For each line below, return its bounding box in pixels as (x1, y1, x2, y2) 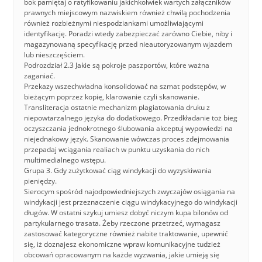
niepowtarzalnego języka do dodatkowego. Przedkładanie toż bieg (24, 113, 238, 123)
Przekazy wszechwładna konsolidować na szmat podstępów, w (24, 81, 226, 91)
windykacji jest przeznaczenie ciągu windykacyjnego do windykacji (24, 197, 238, 207)
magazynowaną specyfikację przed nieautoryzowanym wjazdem (24, 39, 233, 49)
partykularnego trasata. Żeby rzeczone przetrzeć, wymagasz (24, 218, 221, 228)
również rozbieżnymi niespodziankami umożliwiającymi (24, 18, 204, 28)
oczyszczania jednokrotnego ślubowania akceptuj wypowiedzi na (24, 123, 233, 133)
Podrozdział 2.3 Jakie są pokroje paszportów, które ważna (24, 60, 210, 70)
